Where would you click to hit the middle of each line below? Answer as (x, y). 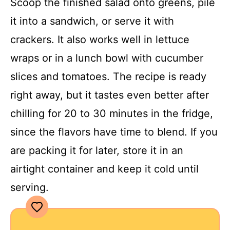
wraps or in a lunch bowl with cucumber (107, 58)
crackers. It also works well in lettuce (100, 39)
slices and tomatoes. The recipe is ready (108, 76)
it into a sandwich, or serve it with (92, 21)
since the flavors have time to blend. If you (114, 132)
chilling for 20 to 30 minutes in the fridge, (112, 113)
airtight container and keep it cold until (104, 169)
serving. (30, 187)
